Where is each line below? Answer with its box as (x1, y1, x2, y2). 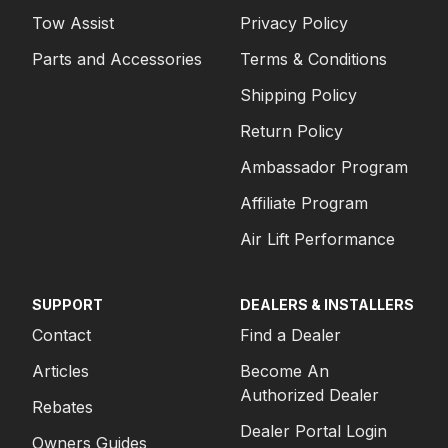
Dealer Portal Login (240, 421, 387, 441)
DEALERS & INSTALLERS (240, 296, 414, 313)
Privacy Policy (240, 13, 348, 33)
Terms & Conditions (240, 49, 387, 69)
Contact (32, 325, 91, 345)
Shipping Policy (240, 85, 357, 105)
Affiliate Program (240, 193, 368, 213)
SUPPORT (32, 296, 103, 313)
